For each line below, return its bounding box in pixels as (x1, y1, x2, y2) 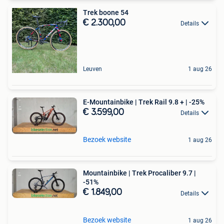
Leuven (83, 65, 102, 72)
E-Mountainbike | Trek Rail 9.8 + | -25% (83, 97, 204, 106)
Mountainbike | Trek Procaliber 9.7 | (83, 169, 196, 177)
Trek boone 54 (83, 8, 128, 16)
